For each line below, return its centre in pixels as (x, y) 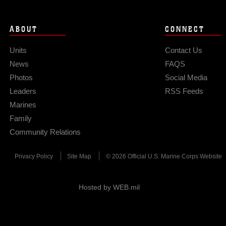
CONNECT (185, 29)
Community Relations (45, 132)
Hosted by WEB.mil (109, 187)
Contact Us (183, 50)
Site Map (79, 156)
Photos (21, 77)
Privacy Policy (34, 156)
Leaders (23, 91)
